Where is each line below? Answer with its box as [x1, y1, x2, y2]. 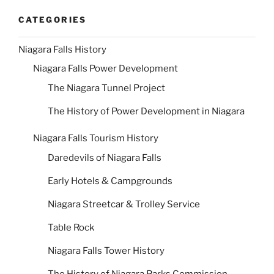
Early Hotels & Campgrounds [48, 175, 172, 187]
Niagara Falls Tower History [48, 245, 165, 256]
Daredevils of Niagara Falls [48, 152, 161, 163]
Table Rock [48, 221, 94, 233]
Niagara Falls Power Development [33, 63, 178, 74]
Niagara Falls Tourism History [33, 133, 158, 144]
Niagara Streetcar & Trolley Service [48, 198, 200, 210]
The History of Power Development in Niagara [48, 105, 245, 117]
